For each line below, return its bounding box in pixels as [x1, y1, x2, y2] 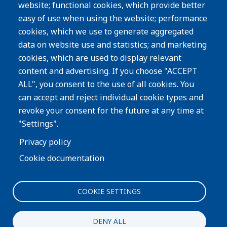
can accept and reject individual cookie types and [18, 92, 203, 103]
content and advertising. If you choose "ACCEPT [18, 65, 198, 77]
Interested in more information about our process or [22, 192, 222, 203]
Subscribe [5, 54, 43, 66]
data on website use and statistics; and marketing [18, 39, 207, 51]
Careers [5, 13, 35, 24]
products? [22, 205, 59, 216]
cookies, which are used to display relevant [18, 52, 181, 64]
